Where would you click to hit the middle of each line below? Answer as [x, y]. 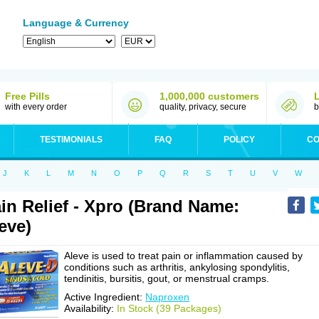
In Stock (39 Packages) [169, 308]
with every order [36, 107]
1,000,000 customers [209, 96]
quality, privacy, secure [203, 107]
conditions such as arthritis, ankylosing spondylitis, [177, 267]
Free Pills [27, 96]
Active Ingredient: [105, 297]
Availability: [90, 308]
